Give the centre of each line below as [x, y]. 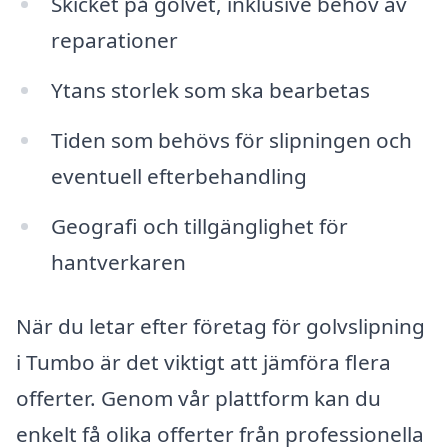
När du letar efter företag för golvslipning [220, 325]
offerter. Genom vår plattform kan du [198, 397]
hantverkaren [118, 261]
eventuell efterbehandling [178, 175]
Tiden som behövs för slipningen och [231, 139]
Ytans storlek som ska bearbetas [210, 90]
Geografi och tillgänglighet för [199, 225]
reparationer [114, 40]
